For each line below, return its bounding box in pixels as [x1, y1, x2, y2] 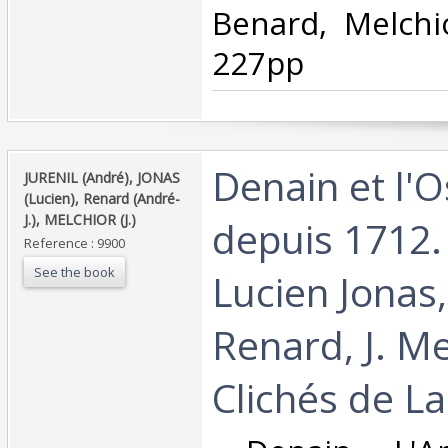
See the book [34, 262, 115, 281]
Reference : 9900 [24, 233, 125, 252]
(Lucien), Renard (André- [24, 188, 180, 208]
